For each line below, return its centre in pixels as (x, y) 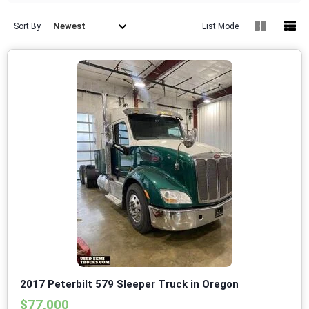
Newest (69, 26)
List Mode (220, 27)
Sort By (27, 27)
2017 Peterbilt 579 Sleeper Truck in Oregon (129, 285)
